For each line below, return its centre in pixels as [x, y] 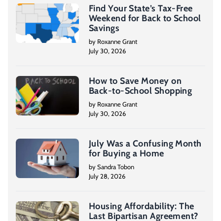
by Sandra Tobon [111, 167]
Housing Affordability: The [142, 206]
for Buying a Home [127, 153]
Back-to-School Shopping [141, 91]
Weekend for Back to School [145, 18]
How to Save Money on [135, 81]
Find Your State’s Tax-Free [141, 8]
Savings [104, 28]
